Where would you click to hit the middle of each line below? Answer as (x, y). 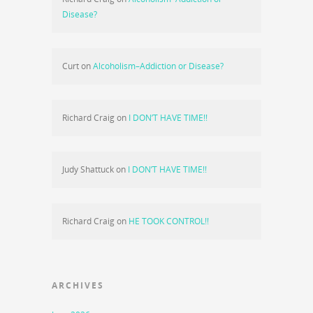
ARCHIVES (78, 285)
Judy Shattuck (88, 169)
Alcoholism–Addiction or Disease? (158, 66)
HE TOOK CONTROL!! (169, 221)
